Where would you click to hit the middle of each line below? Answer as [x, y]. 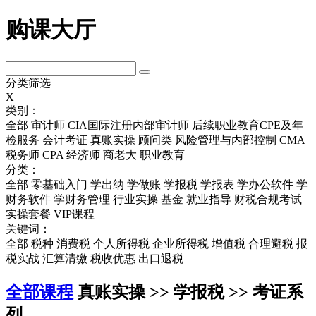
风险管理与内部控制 [226, 140]
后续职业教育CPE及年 [248, 125]
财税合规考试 [268, 199]
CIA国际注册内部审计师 [128, 125]
